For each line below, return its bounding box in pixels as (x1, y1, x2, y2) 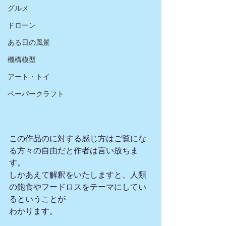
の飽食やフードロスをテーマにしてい (9, 182, 146, 191)
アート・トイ (8, 73, 50, 81)
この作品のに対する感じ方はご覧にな (9, 134, 146, 143)
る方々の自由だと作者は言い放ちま (9, 146, 138, 155)
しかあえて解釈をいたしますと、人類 (9, 170, 146, 179)
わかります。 (9, 206, 58, 215)
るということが (9, 194, 66, 203)
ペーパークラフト (8, 90, 64, 98)
